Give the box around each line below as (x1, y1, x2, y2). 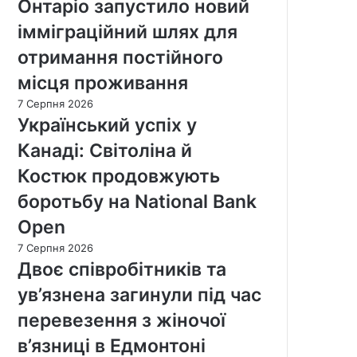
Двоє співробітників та (18, 257, 226, 280)
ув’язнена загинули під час (18, 283, 261, 306)
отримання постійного (18, 45, 223, 69)
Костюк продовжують (18, 164, 220, 187)
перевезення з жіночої (18, 308, 226, 331)
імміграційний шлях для (18, 20, 237, 43)
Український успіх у (18, 113, 197, 136)
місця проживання (18, 71, 188, 94)
